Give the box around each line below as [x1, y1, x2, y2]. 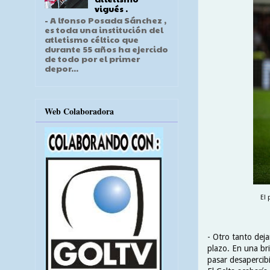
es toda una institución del [45, 24, 163, 36]
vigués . [94, 2, 128, 15]
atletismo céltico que [45, 33, 139, 46]
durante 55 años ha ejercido [45, 43, 168, 55]
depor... [45, 62, 78, 75]
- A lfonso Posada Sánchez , [45, 14, 166, 27]
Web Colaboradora [45, 104, 114, 118]
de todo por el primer [45, 52, 140, 65]
